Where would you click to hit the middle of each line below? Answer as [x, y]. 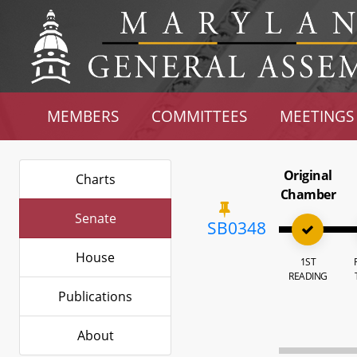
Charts [95, 179]
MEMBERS [83, 116]
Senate [95, 218]
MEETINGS [316, 116]
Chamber [308, 194]
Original [308, 175]
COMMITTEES [200, 116]
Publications [95, 296]
